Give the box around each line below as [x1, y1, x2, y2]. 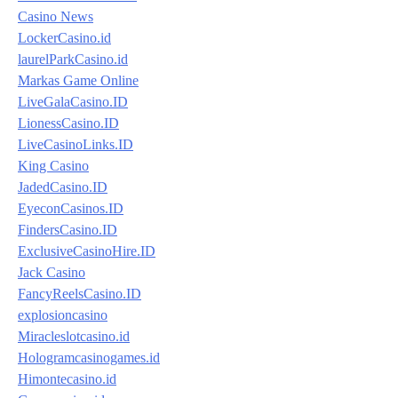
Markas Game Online [18, 72, 139, 88]
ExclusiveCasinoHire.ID [18, 243, 155, 259]
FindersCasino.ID [18, 221, 117, 237]
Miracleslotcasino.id [18, 328, 130, 344]
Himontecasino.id [18, 370, 116, 386]
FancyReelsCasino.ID [18, 285, 141, 301]
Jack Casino [18, 264, 85, 280]
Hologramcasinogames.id [18, 349, 160, 365]
